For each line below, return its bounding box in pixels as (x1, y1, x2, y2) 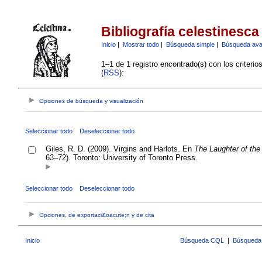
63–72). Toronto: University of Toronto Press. (45, 153, 198, 162)
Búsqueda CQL (180, 236, 224, 244)
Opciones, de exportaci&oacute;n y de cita (39, 212, 155, 219)
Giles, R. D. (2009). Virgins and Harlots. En (45, 144, 194, 153)
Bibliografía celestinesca (101, 24, 259, 40)
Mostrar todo (122, 40, 159, 48)
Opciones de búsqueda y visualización (39, 98, 144, 105)
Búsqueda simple (166, 40, 215, 48)
